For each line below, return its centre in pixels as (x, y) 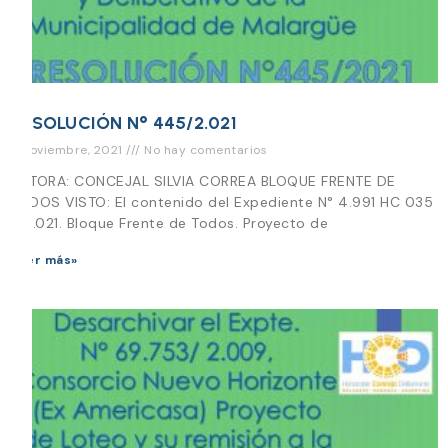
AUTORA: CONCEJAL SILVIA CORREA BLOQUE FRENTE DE (203, 180)
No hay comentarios (203, 149)
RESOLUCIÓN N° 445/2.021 (123, 122)
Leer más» (44, 259)
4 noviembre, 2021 (68, 149)
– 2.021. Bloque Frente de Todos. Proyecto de (169, 222)
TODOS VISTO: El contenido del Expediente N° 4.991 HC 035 (221, 201)
